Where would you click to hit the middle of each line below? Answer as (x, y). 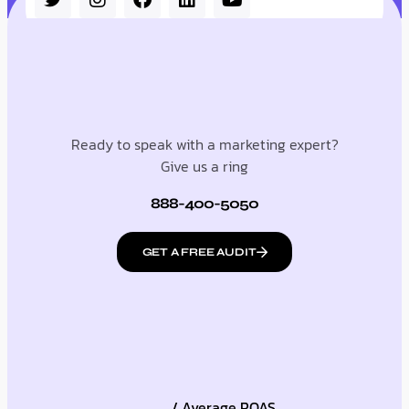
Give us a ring (204, 167)
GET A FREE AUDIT (199, 252)
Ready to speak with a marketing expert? (204, 145)
